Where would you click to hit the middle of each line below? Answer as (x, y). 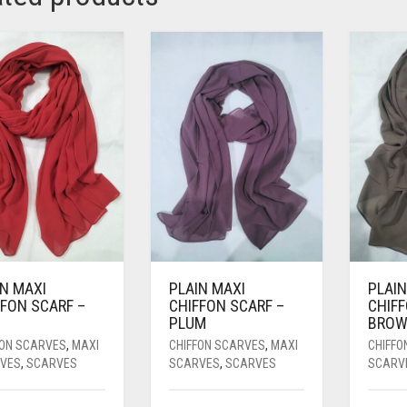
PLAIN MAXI (207, 288)
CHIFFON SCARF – (226, 305)
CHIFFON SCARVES (217, 345)
